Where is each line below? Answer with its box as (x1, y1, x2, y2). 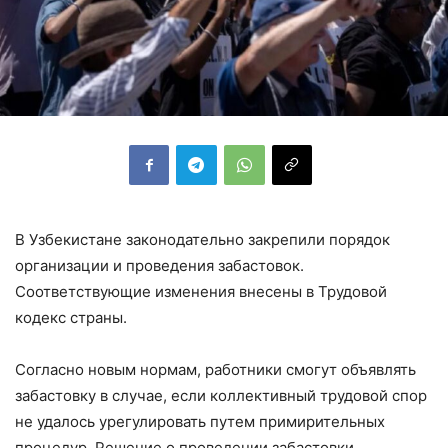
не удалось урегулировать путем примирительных (15, 411, 385, 431)
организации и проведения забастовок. (15, 255, 304, 275)
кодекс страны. (15, 307, 127, 327)
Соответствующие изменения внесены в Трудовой (15, 281, 387, 301)
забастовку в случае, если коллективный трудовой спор (15, 385, 427, 405)
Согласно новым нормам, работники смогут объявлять (15, 359, 416, 379)
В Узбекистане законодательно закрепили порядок (15, 229, 390, 249)
